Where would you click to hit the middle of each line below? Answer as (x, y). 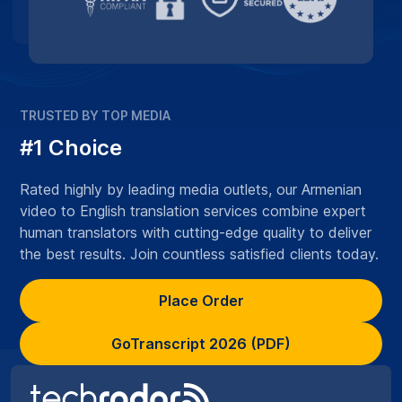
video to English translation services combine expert (193, 210)
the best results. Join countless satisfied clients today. (199, 253)
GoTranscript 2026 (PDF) (201, 343)
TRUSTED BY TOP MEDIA (95, 115)
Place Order (201, 300)
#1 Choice (71, 147)
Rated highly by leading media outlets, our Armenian (191, 189)
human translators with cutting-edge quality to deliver (196, 232)
